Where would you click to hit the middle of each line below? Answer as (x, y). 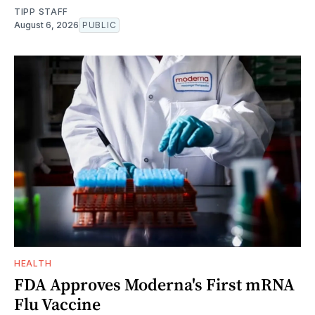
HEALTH (33, 264)
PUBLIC (99, 25)
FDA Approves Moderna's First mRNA (154, 285)
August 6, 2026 (46, 25)
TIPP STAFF (41, 12)
